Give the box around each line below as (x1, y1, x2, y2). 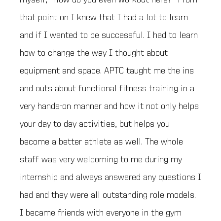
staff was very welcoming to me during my (20, 155, 182, 165)
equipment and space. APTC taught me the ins (20, 66, 194, 76)
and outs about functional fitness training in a (20, 84, 194, 94)
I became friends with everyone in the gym (20, 208, 182, 219)
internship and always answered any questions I (20, 173, 201, 183)
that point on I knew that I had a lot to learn (20, 13, 188, 23)
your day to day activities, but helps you (20, 119, 170, 130)
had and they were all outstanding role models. (20, 190, 196, 201)
